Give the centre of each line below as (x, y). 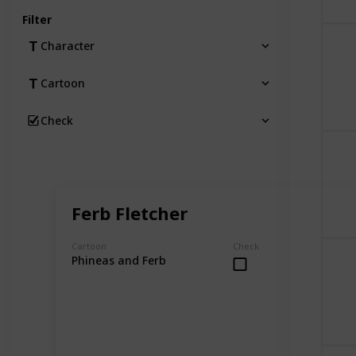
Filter (37, 19)
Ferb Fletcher (130, 213)
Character (68, 45)
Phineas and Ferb (119, 261)
